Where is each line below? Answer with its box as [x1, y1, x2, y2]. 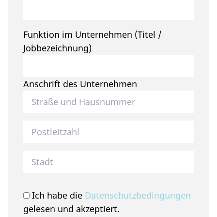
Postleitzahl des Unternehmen [23, 113, 147, 125]
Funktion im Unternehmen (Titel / [23, 29, 162, 41]
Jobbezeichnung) [23, 42, 92, 54]
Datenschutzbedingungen [85, 189, 191, 201]
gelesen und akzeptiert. [23, 203, 120, 215]
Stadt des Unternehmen [23, 151, 121, 163]
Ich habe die [30, 189, 85, 201]
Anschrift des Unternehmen [23, 78, 137, 90]
